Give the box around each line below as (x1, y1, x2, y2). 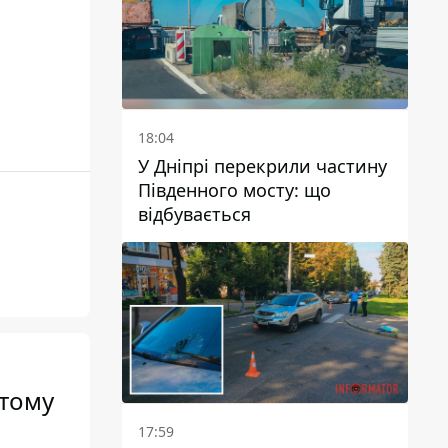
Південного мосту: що (138, 178, 331, 203)
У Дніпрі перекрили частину (138, 154, 387, 179)
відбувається (138, 202, 251, 227)
